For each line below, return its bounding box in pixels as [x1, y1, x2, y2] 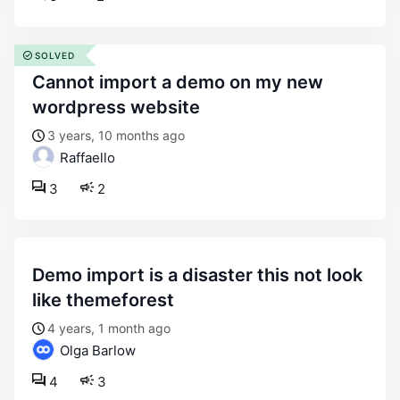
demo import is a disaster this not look [32, 264, 45, 286]
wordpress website [32, 96, 200, 118]
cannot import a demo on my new [32, 71, 46, 93]
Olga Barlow [56, 342, 136, 359]
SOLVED [35, 50, 75, 61]
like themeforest [32, 289, 174, 311]
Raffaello [56, 149, 115, 166]
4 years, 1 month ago [47, 321, 171, 336]
